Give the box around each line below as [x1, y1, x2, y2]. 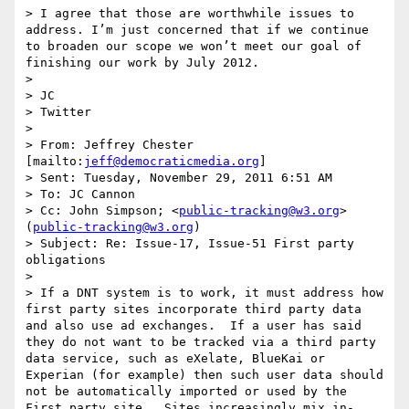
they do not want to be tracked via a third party [26, 335, 376, 350]
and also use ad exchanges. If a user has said [26, 319, 362, 333]
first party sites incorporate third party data [26, 302, 362, 317]
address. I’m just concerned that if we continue [26, 23, 369, 37]
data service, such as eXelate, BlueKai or [26, 351, 325, 366]
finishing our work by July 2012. [26, 56, 259, 70]
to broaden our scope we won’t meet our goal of [26, 39, 362, 54]
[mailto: [26, 154, 84, 169]
